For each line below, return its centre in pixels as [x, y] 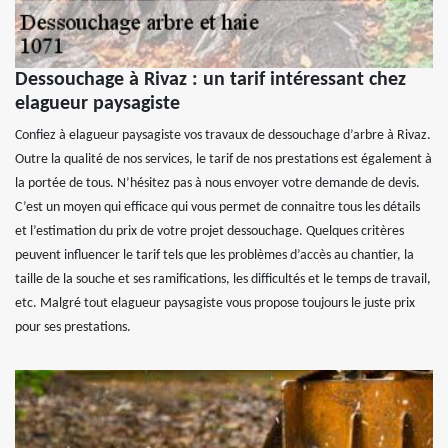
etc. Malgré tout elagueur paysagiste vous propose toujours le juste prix [215, 304]
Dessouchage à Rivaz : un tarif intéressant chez [210, 80]
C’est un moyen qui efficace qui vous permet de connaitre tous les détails [217, 208]
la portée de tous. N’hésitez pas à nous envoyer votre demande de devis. [217, 184]
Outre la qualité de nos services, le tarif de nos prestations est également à [223, 160]
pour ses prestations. [73, 328]
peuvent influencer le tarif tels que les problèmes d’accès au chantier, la [214, 256]
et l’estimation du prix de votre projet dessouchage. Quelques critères [209, 232]
